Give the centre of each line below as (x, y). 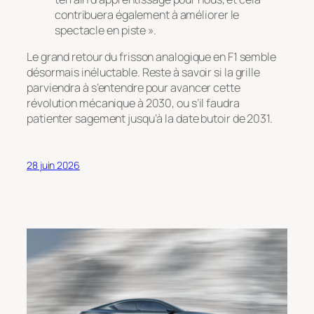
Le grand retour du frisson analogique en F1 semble (151, 56)
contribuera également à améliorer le (147, 14)
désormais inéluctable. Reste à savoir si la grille (143, 72)
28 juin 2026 (53, 165)
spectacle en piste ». (105, 30)
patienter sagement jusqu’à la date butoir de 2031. (150, 118)
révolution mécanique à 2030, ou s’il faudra (133, 103)
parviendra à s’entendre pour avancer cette (134, 87)
